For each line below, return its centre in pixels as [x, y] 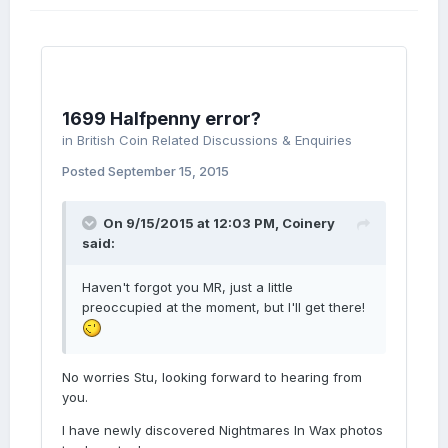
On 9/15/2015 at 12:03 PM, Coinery [219, 223]
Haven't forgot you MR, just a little [187, 287]
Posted [85, 171]
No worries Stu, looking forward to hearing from [212, 377]
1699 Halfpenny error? [161, 118]
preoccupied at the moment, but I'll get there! [223, 307]
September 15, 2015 [168, 171]
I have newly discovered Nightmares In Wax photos [222, 430]
